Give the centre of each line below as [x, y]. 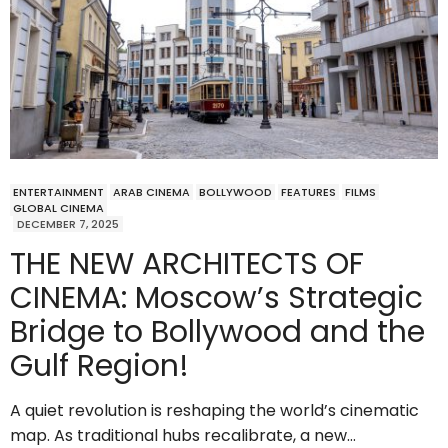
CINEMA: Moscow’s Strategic [216, 298]
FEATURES [308, 192]
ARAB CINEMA [151, 192]
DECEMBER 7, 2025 [68, 224]
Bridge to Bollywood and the [217, 332]
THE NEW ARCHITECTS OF [187, 264]
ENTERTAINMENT [58, 192]
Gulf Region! [99, 366]
